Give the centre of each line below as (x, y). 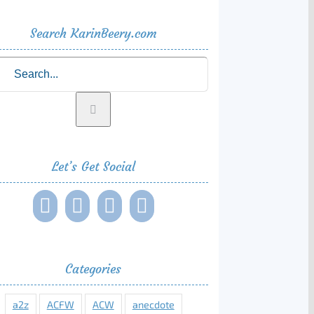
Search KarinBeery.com (93, 33)
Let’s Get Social (93, 166)
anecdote (153, 305)
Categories (94, 269)
